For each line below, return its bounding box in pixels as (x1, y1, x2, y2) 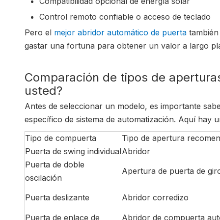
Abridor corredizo (122, 192, 189, 202)
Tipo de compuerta (25, 133, 96, 143)
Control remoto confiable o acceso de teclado (39, 12, 211, 22)
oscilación (25, 173, 62, 183)
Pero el (25, 27, 54, 37)
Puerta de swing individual (25, 146, 121, 156)
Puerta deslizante (25, 192, 89, 202)
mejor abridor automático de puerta (54, 27, 189, 37)
